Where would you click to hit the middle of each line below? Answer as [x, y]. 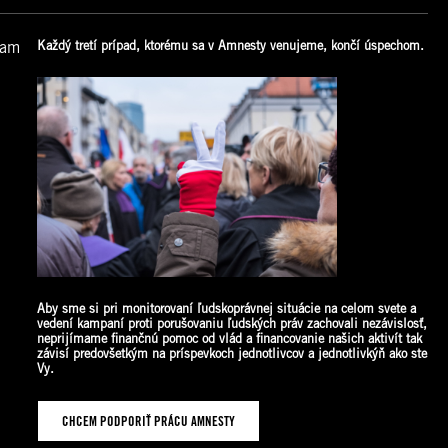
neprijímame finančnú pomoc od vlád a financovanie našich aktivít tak [229, 339]
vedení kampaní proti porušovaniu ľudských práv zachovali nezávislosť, [231, 324]
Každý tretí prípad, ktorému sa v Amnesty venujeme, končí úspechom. [230, 46]
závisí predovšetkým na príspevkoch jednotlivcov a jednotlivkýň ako [223, 354]
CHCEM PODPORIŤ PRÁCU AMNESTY [148, 421]
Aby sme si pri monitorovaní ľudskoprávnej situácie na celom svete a [226, 309]
